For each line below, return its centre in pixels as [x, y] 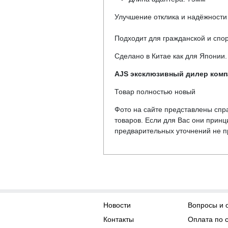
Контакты [118, 219]
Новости [117, 205]
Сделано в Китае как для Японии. [170, 56]
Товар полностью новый [155, 91]
